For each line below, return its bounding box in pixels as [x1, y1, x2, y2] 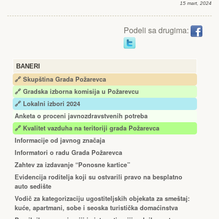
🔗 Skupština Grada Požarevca [15, 74, 106, 84]
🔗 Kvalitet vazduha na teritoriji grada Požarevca [15, 123, 159, 132]
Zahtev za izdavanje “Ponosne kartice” [15, 160, 130, 169]
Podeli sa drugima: [124, 24, 191, 36]
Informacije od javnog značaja [15, 135, 105, 145]
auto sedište [15, 181, 51, 191]
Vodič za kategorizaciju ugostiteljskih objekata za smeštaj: [15, 194, 190, 203]
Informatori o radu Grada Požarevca [15, 148, 122, 157]
